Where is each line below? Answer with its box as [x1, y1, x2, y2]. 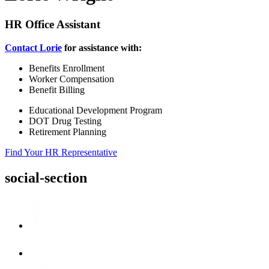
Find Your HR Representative [5, 147, 117, 158]
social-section [5, 170, 87, 186]
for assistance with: [62, 43, 142, 53]
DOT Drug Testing [29, 116, 101, 127]
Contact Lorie [5, 43, 62, 53]
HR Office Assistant [5, 18, 100, 31]
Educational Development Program [29, 105, 162, 116]
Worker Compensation [29, 74, 114, 85]
